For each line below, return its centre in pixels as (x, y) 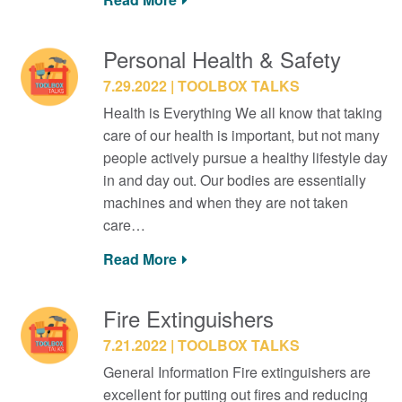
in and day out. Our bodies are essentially (234, 180)
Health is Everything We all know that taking (242, 113)
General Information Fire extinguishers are (236, 371)
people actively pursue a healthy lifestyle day (245, 157)
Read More (140, 258)
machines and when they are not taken (225, 202)
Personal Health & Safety (222, 59)
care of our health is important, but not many (241, 135)
